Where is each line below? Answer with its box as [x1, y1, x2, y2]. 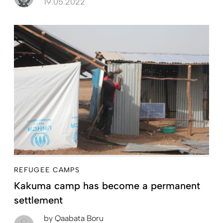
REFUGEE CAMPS [14, 165, 80, 174]
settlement [14, 194, 63, 206]
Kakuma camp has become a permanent [14, 179, 200, 192]
